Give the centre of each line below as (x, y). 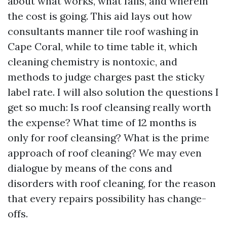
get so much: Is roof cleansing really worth (109, 107)
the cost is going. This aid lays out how (100, 16)
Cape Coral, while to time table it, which (103, 46)
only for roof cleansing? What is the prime (108, 138)
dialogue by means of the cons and (90, 168)
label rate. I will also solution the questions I (113, 92)
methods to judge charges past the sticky (106, 77)
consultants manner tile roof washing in (103, 31)
